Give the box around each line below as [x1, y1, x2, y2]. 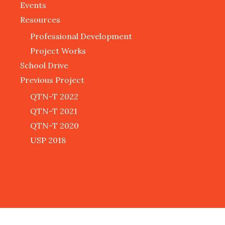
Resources [20, 15, 60, 25]
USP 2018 [30, 135, 66, 146]
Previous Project [20, 75, 84, 85]
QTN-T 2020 [30, 121, 79, 131]
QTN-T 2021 [30, 106, 77, 117]
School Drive [20, 60, 68, 71]
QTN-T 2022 [30, 91, 78, 102]
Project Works [30, 46, 86, 56]
